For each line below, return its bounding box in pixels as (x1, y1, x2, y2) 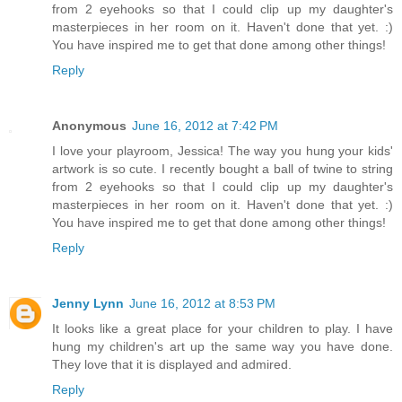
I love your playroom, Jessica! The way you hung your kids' (52, 144, 393, 159)
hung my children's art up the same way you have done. (52, 339, 393, 354)
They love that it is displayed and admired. (52, 357, 292, 372)
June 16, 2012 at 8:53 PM (129, 296, 275, 311)
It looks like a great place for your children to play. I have (52, 321, 393, 336)
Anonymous (52, 118, 127, 134)
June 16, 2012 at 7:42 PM (132, 118, 278, 134)
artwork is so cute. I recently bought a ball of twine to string (52, 162, 393, 177)
